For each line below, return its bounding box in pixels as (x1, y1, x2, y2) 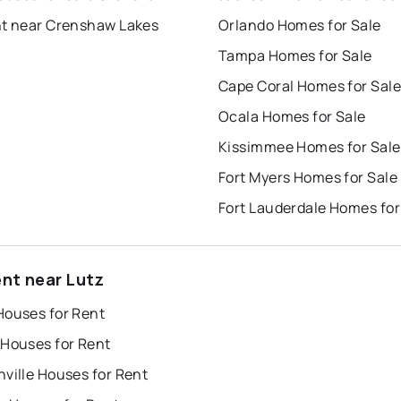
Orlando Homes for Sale (218, 14, 381, 35)
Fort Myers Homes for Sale (218, 166, 397, 187)
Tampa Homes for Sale (218, 45, 372, 65)
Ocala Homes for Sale (218, 106, 366, 126)
